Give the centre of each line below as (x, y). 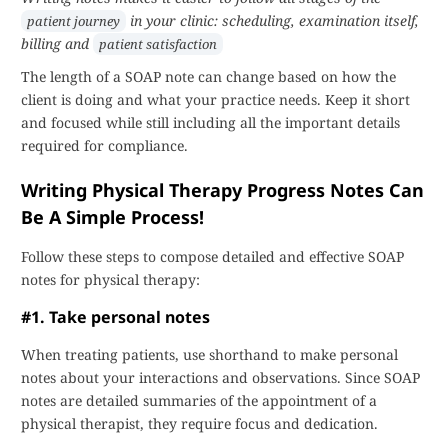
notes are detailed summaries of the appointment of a (199, 400)
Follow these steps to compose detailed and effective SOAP (212, 256)
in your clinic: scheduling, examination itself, (272, 20)
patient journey (73, 21)
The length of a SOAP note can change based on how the (208, 76)
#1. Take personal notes (115, 317)
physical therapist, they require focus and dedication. (199, 423)
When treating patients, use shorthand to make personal (209, 354)
